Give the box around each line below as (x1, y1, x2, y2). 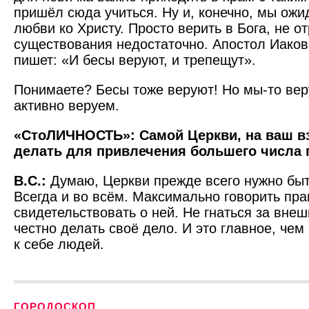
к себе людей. (14, 237, 104, 252)
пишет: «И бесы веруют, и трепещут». (14, 52, 256, 68)
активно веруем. (14, 98, 119, 113)
